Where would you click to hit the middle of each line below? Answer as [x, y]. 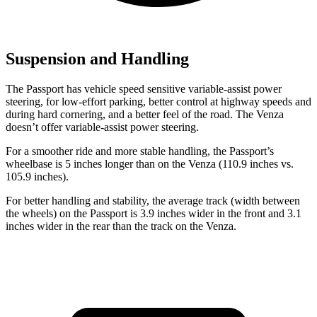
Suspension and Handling [97, 58]
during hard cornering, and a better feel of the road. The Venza [145, 114]
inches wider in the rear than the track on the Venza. [121, 226]
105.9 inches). [37, 176]
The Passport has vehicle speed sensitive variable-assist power [144, 88]
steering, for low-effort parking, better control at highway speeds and [158, 101]
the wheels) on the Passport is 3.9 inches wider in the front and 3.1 [154, 213]
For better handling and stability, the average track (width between [153, 200]
